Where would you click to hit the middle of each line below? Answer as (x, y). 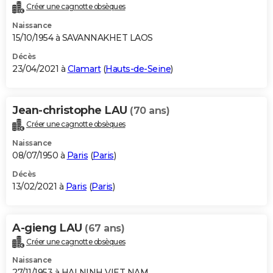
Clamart (84, 69)
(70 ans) (150, 110)
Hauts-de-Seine (138, 69)
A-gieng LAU (48, 228)
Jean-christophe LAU (71, 110)
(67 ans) (105, 228)
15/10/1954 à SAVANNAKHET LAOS (83, 37)
